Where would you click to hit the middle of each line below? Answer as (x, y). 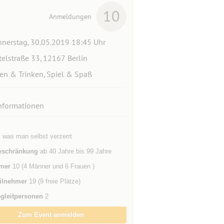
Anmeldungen (70, 16)
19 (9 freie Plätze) (53, 181)
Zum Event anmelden (51, 215)
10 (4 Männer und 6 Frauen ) (52, 166)
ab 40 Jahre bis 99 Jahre (74, 151)
